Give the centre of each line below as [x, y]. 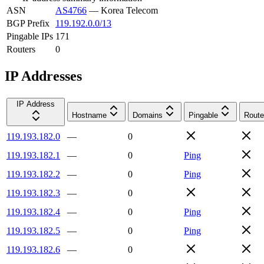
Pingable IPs [30, 36]
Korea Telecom [129, 10]
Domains [148, 115]
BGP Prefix [28, 23]
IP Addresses [43, 76]
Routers [21, 49]
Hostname [89, 115]
